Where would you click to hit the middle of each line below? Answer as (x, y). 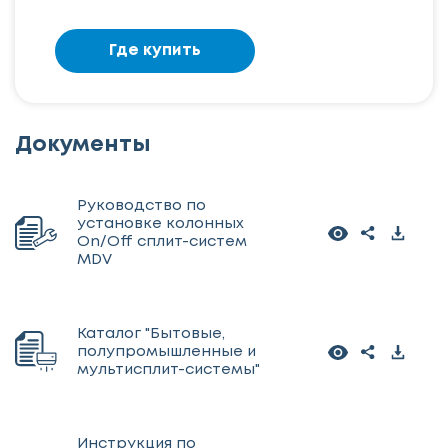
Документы (83, 144)
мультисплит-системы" (168, 369)
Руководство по (141, 205)
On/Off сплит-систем (162, 241)
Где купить (155, 51)
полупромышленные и (166, 351)
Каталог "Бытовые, (151, 333)
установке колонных (160, 223)
